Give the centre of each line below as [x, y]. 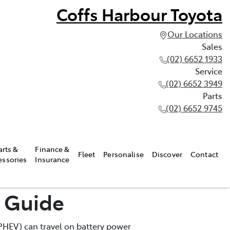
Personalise [123, 154]
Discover [167, 154]
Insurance [52, 159]
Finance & [52, 149]
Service [209, 71]
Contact [204, 154]
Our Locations [195, 34]
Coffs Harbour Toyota [139, 14]
